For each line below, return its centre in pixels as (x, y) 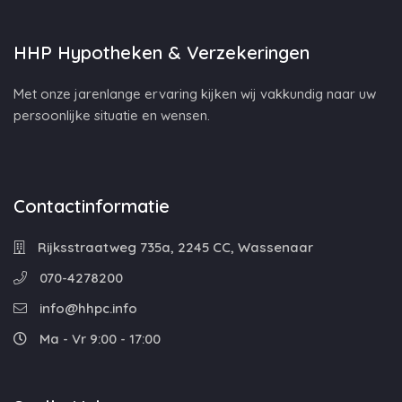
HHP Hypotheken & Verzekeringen (162, 52)
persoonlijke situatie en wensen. (112, 115)
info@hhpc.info (87, 308)
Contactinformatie (92, 206)
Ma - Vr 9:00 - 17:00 (98, 339)
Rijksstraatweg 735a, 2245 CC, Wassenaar (174, 247)
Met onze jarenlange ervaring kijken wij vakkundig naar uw (195, 94)
